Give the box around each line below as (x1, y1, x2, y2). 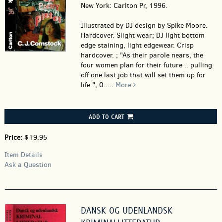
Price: (4, 133, 24, 142)
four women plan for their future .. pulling (80, 60, 212, 70)
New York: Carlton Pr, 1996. (80, 1, 167, 10)
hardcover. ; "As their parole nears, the (80, 51, 203, 60)
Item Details (4, 150, 43, 160)
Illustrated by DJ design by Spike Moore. (80, 21, 208, 30)
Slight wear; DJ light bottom (116, 31, 205, 40)
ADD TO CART (88, 112, 124, 120)
